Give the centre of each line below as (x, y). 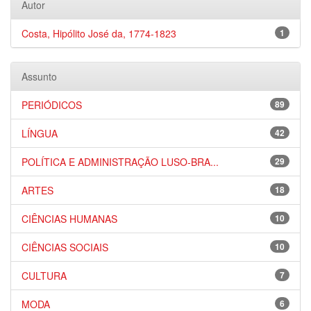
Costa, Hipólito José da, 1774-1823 (99, 33)
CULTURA (44, 276)
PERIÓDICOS (52, 105)
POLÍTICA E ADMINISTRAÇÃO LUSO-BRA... (120, 162)
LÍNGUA (40, 133)
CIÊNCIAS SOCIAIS (65, 247)
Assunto (39, 76)
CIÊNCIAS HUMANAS (69, 219)
